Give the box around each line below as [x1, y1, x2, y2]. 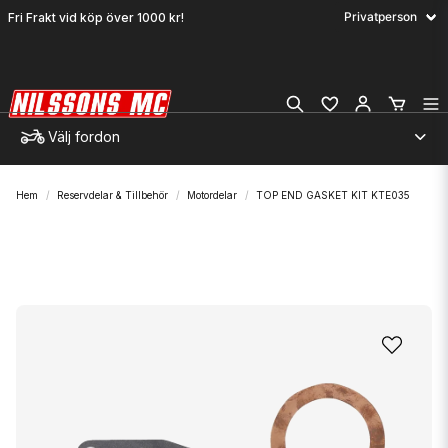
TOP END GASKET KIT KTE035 [256, 189, 410, 201]
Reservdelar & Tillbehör [57, 189, 168, 201]
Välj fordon [48, 128, 120, 145]
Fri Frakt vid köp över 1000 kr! [8, 9, 184, 25]
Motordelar [187, 189, 237, 201]
